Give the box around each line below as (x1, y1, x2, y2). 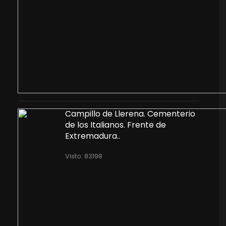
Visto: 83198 (65, 151, 102, 161)
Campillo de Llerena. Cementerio (65, 108, 195, 120)
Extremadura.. (65, 130, 120, 142)
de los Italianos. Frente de (65, 119, 166, 131)
